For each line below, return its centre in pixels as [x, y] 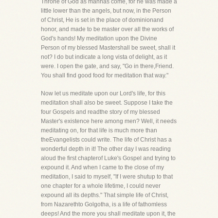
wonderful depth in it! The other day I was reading [106, 149]
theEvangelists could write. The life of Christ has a [106, 140]
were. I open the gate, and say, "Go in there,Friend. [107, 66]
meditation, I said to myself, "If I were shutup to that [107, 177]
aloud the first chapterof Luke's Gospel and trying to [108, 158]
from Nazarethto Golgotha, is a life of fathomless [104, 204]
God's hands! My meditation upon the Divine [99, 38]
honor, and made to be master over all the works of [107, 29]
